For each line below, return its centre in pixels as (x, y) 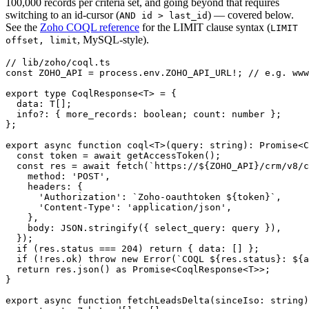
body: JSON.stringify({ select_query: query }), (143, 228)
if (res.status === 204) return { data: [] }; (132, 249)
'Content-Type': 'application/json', (119, 208)
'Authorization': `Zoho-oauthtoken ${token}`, (143, 197)
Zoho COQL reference (90, 28)
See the (21, 28)
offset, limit (41, 41)
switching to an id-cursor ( (62, 15)
